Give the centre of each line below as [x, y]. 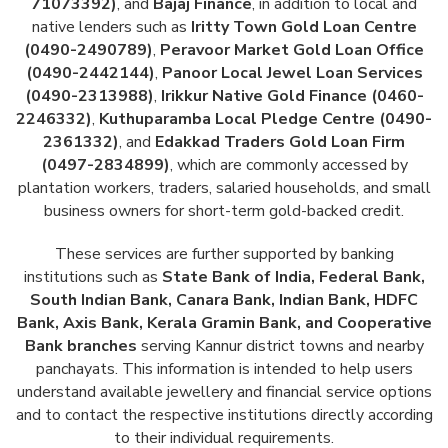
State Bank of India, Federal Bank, [293, 277]
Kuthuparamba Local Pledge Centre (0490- [265, 119]
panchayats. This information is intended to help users [224, 369]
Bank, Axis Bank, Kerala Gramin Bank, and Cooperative [224, 323]
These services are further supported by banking [224, 254]
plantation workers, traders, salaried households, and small [224, 188]
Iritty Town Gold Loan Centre [303, 27]
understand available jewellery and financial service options [224, 392]
